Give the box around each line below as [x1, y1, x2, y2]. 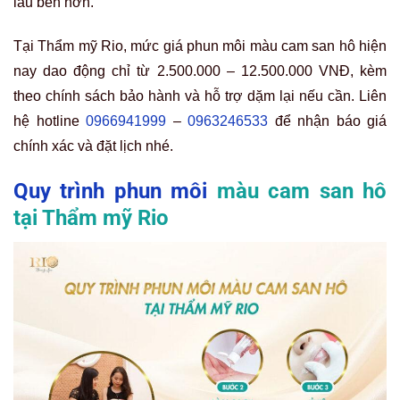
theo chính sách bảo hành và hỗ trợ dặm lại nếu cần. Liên [13, 88, 387, 104]
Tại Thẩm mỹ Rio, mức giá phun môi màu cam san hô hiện [13, 38, 387, 54]
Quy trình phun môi [13, 179, 217, 204]
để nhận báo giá [268, 113, 387, 129]
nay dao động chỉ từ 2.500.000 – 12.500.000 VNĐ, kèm [13, 63, 387, 79]
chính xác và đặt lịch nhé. [13, 138, 173, 154]
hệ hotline [13, 113, 86, 129]
